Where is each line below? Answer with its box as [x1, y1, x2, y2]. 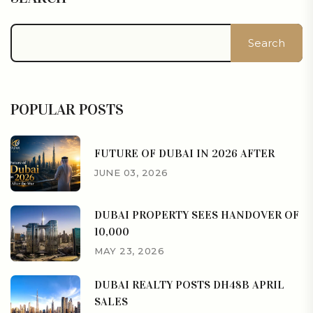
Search [248, 36, 285, 50]
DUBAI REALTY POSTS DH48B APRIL [94, 278, 284, 292]
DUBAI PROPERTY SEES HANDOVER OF [94, 208, 299, 222]
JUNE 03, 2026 [94, 167, 168, 179]
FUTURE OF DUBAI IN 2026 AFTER [94, 147, 275, 161]
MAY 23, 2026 [94, 245, 165, 257]
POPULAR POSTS [10, 99, 124, 119]
